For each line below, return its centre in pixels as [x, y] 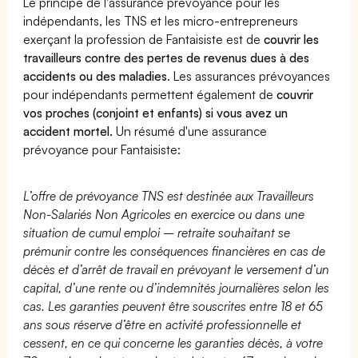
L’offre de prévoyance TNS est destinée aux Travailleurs [169, 195]
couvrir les [292, 39]
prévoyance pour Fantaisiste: [102, 149]
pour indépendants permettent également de [150, 94]
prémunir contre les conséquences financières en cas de [175, 251]
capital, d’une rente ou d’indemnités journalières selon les [177, 287]
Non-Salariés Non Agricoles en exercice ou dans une [164, 214]
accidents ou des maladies [95, 76]
